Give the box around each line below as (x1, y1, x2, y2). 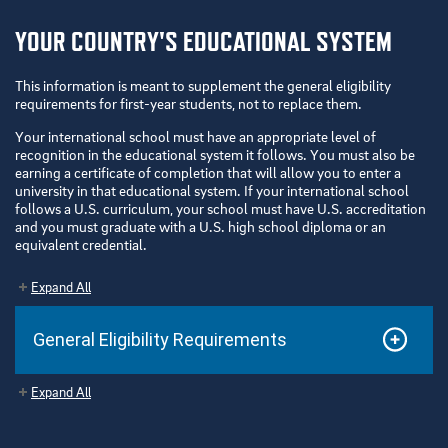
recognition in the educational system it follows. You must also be (15, 145, 415, 164)
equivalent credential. (15, 235, 147, 254)
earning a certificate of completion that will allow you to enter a (15, 163, 401, 182)
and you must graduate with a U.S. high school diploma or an (15, 217, 386, 236)
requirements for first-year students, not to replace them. (15, 94, 362, 113)
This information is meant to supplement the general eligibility (15, 76, 391, 95)
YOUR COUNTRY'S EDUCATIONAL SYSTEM (15, 26, 392, 58)
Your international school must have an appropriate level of (15, 127, 376, 146)
